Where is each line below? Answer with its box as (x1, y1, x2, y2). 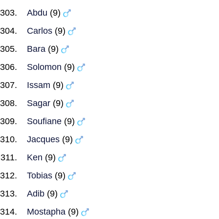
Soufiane (27, 116, 62, 126)
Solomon (27, 62, 62, 72)
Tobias (27, 171, 52, 180)
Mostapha (27, 207, 66, 217)
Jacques (27, 134, 60, 144)
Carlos (27, 26, 52, 36)
